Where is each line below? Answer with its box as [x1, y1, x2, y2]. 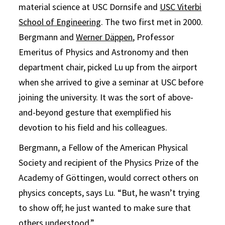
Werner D [76, 31, 110, 43]
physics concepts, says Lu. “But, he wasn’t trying [19, 186, 200, 198]
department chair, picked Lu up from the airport [19, 61, 198, 73]
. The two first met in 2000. [101, 16, 203, 28]
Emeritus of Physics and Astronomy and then [19, 46, 189, 58]
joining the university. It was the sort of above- [19, 91, 194, 103]
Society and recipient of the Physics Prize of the [19, 156, 199, 168]
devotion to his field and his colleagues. [19, 121, 168, 133]
